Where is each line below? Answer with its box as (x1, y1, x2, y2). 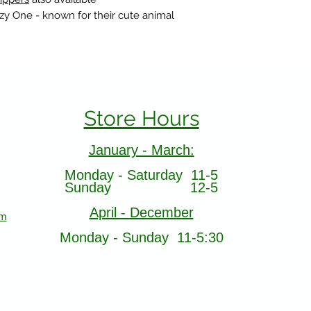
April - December (89, 205, 194, 221)
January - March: (88, 142, 194, 158)
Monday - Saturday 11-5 (65, 167, 218, 183)
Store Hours (83, 106, 199, 131)
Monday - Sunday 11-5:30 (59, 230, 224, 246)
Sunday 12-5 (65, 180, 218, 196)
